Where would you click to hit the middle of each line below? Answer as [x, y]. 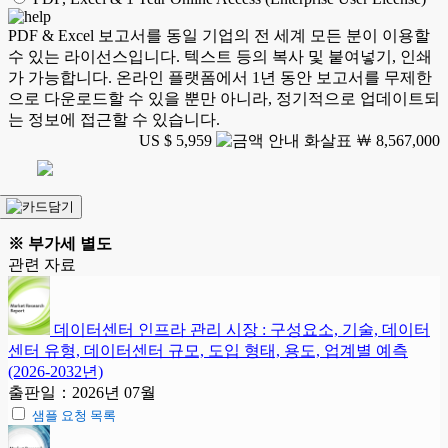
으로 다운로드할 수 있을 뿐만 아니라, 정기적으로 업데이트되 [224, 99]
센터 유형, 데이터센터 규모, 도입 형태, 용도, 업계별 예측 [208, 351]
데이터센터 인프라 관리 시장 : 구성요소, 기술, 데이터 [242, 330]
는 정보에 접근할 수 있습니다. [114, 120]
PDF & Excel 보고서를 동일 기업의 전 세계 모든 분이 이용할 [219, 36]
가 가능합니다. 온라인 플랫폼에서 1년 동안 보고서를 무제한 [220, 78]
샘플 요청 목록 [74, 416]
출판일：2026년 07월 [82, 393]
